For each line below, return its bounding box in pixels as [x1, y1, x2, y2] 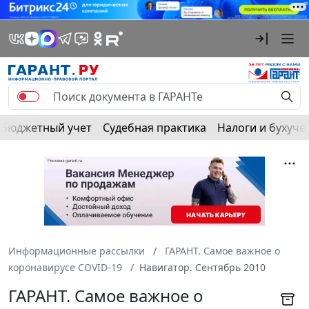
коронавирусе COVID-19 [8, 260, 122, 274]
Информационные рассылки [8, 243, 145, 257]
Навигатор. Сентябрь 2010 [139, 260, 266, 274]
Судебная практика [103, 119, 206, 135]
